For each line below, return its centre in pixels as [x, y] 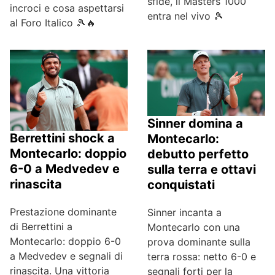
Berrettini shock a [62, 138]
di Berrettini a [41, 226]
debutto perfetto [198, 154]
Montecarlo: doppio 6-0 [65, 241]
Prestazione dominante [63, 211]
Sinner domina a [195, 124]
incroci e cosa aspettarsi [67, 8]
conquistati [181, 185]
